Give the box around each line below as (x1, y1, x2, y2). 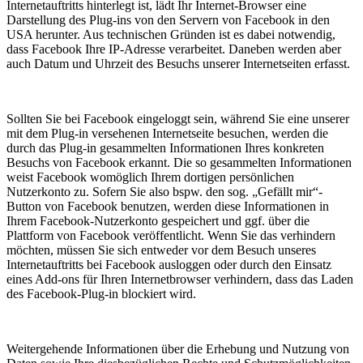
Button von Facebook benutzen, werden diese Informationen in (6, 199, 329, 213)
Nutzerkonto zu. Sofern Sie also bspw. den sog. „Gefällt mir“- (6, 184, 322, 199)
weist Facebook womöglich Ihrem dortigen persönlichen (6, 169, 294, 184)
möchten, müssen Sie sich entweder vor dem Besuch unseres (6, 242, 316, 257)
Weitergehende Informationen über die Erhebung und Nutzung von (6, 341, 349, 356)
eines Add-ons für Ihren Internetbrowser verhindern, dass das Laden (6, 271, 353, 286)
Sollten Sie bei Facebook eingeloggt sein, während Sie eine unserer (6, 111, 349, 126)
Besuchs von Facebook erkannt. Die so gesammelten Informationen (6, 155, 352, 169)
